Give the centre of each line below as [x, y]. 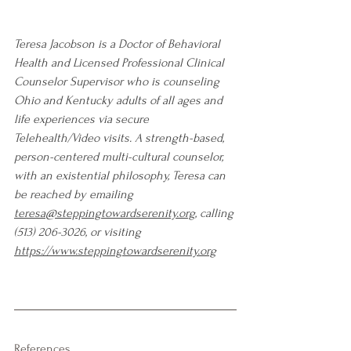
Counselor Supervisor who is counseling [118, 81]
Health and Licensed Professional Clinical [121, 62]
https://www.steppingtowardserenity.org [115, 250]
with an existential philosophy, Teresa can [121, 175]
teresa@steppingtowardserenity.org [105, 213]
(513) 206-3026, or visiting [79, 232]
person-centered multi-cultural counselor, [120, 156]
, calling [216, 213]
